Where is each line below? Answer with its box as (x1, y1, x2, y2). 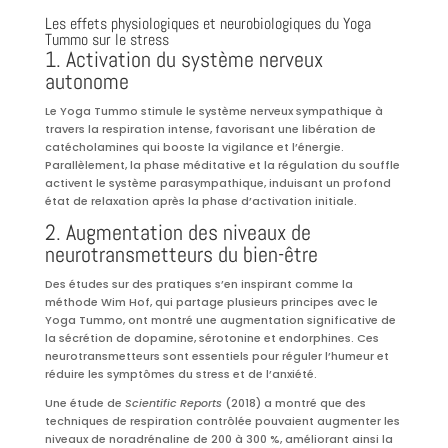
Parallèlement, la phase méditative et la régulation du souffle (44, 157, 400, 174)
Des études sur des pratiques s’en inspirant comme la (44, 276, 353, 293)
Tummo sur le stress (44, 29, 169, 51)
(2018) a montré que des (221, 395, 366, 412)
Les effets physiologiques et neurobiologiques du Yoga (44, 13, 371, 35)
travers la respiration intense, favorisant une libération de (44, 121, 376, 138)
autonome (44, 67, 129, 96)
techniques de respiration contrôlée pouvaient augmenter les (44, 413, 400, 430)
